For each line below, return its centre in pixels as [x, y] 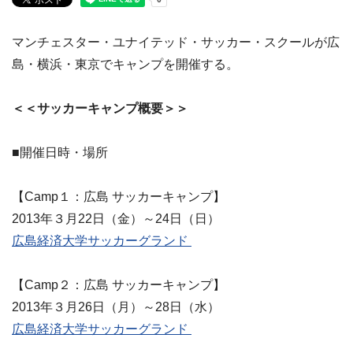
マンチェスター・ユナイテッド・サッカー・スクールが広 [176, 42]
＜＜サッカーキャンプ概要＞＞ [100, 108]
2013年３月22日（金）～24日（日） [116, 219]
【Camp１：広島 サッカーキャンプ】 [119, 197]
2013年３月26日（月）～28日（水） [116, 307]
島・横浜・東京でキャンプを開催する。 [125, 64]
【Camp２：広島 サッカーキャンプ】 [119, 285]
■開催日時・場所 [60, 152]
